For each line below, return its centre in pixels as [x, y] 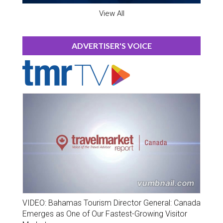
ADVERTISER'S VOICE [111, 45]
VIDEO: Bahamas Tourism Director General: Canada [111, 203]
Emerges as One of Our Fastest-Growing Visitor [105, 214]
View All [111, 13]
